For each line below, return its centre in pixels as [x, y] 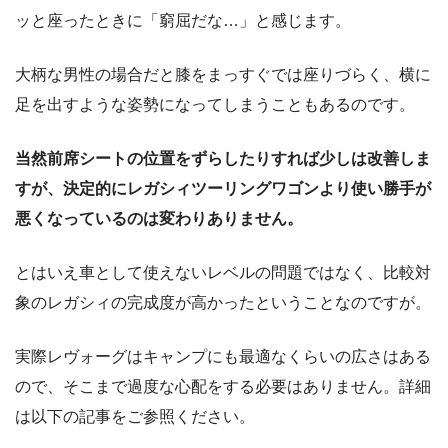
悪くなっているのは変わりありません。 [159, 218]
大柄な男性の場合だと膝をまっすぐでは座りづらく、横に [223, 74]
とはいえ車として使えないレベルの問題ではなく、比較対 [223, 272]
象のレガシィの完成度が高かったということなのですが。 [223, 302]
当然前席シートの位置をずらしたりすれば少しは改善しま [223, 158]
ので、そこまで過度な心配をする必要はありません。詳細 [223, 386]
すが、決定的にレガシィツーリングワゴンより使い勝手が [223, 188]
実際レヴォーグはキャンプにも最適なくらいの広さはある [223, 356]
